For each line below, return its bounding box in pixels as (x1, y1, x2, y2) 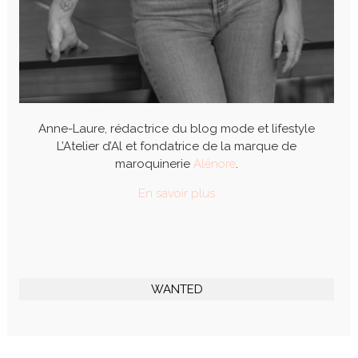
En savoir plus (138, 186, 215, 201)
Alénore (193, 157, 236, 172)
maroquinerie (115, 157, 193, 172)
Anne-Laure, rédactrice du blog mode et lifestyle (38, 121, 315, 137)
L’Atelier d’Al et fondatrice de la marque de (57, 139, 296, 154)
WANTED (150, 282, 203, 297)
